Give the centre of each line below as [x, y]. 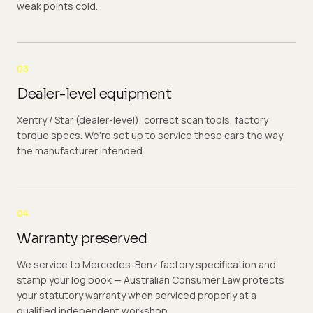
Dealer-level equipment [94, 94]
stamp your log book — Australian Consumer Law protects [151, 280]
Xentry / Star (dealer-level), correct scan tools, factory [143, 120]
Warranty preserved [82, 239]
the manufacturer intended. [81, 151]
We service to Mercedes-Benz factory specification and [146, 264]
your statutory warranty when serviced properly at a [137, 295]
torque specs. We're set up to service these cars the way [150, 135]
